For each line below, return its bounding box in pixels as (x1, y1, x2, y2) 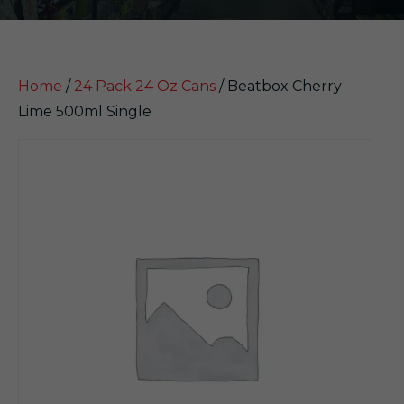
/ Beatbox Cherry (216, 78, 342, 95)
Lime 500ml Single (18, 103, 151, 120)
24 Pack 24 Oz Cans (74, 78, 216, 95)
